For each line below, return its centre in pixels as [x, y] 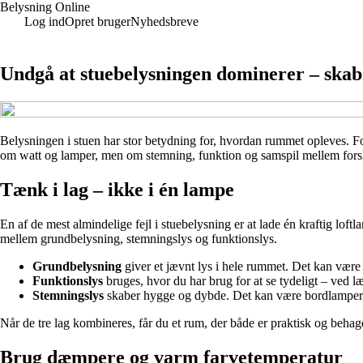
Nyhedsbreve [164, 21]
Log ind [45, 21]
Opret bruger [98, 21]
